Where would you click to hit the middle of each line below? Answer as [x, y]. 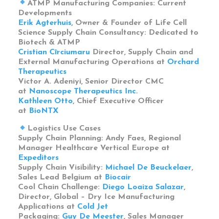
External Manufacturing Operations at [93, 62]
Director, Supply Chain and [142, 52]
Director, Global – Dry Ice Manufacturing [97, 197]
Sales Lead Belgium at [62, 177]
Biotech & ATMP [49, 42]
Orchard [183, 62]
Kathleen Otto [46, 101]
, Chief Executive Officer [119, 101]
